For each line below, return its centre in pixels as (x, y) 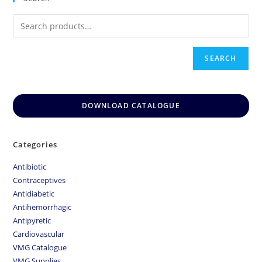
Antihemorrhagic (42, 207)
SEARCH (221, 58)
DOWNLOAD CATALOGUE (131, 106)
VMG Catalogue (40, 248)
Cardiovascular (39, 234)
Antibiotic (30, 167)
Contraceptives (39, 180)
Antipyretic (32, 221)
